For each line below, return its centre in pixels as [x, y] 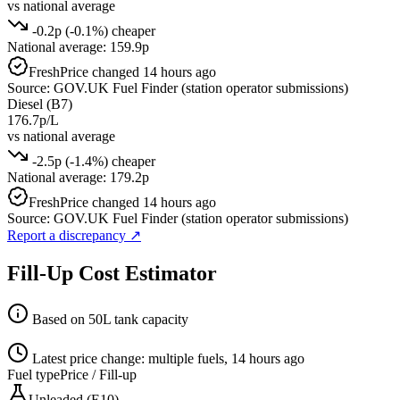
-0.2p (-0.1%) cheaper [92, 30]
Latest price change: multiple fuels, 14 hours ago [167, 359]
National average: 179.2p [78, 177]
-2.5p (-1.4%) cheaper [92, 161]
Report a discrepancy [68, 235]
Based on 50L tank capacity [108, 320]
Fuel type [33, 375]
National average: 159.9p [78, 46]
